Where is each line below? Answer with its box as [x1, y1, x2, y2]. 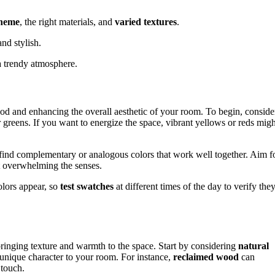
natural [238, 240, 269, 251]
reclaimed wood [173, 251, 239, 262]
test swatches [60, 181, 114, 192]
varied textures [115, 17, 177, 27]
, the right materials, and [20, 17, 115, 27]
